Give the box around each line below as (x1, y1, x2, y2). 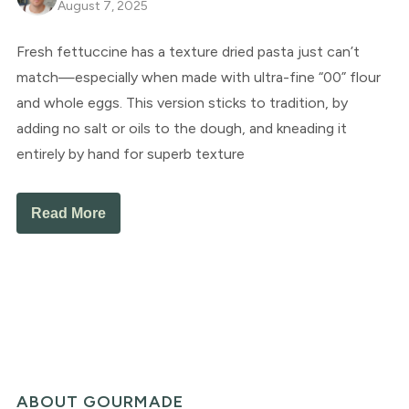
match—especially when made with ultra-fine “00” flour (16, 68, 381, 87)
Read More (30, 205, 106, 222)
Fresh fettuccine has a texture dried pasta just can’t (16, 43, 360, 61)
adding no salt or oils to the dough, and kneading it (16, 120, 347, 138)
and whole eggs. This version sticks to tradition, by (16, 94, 348, 112)
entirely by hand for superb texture (16, 145, 245, 163)
